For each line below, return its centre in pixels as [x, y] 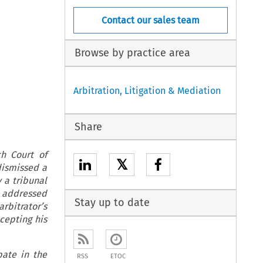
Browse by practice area [132, 53]
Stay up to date [112, 203]
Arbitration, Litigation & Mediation [147, 90]
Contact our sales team [151, 20]
